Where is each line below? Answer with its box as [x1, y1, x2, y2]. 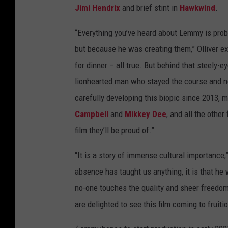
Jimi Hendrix [75, 3, 120, 13]
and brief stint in [120, 3, 180, 13]
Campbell [75, 109, 108, 120]
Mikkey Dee [125, 109, 166, 120]
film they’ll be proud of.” [75, 125, 154, 136]
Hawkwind [180, 3, 215, 13]
